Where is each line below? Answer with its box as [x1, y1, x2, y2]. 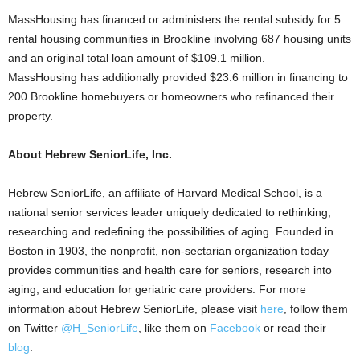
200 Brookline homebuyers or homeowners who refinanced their [8, 90, 334, 104]
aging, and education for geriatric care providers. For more [8, 283, 306, 297]
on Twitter [8, 321, 61, 335]
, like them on [138, 321, 210, 335]
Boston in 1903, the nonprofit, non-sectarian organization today [8, 244, 329, 258]
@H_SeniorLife [61, 321, 138, 335]
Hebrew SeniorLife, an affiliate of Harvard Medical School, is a [8, 186, 322, 200]
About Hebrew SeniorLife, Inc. [8, 148, 172, 162]
